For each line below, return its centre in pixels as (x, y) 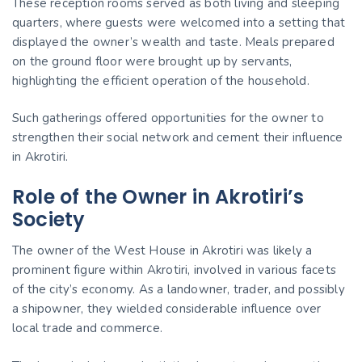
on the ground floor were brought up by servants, (152, 61)
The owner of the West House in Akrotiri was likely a (162, 251)
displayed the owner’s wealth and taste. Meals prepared (173, 42)
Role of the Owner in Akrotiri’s (158, 197)
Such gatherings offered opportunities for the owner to (168, 118)
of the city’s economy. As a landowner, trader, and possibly (179, 290)
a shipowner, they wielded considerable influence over (167, 309)
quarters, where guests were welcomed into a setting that (179, 22)
